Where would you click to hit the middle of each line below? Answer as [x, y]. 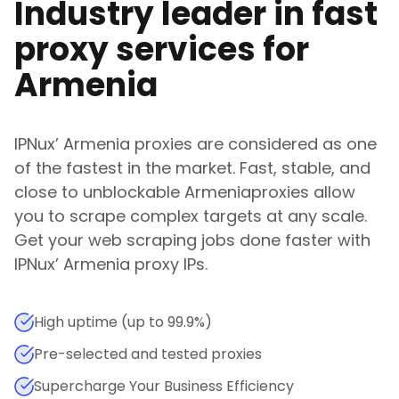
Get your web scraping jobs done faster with [192, 240]
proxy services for [162, 49]
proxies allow [303, 192]
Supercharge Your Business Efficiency [164, 386]
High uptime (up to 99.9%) [123, 322]
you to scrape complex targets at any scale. [191, 216]
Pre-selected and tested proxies [148, 354]
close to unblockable [97, 192]
